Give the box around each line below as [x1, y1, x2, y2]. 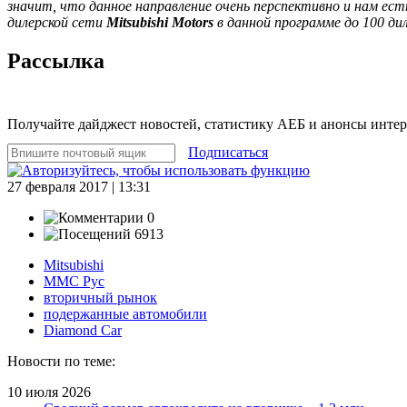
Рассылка [7, 48, 104, 73]
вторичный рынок [44, 289, 157, 305]
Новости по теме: [7, 352, 115, 369]
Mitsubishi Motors [106, 14, 213, 30]
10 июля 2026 [7, 383, 91, 400]
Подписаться [188, 144, 268, 160]
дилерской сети [7, 14, 106, 30]
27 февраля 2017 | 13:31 [7, 178, 151, 194]
